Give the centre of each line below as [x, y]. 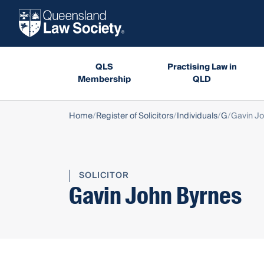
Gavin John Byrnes [155, 196]
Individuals [197, 116]
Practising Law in [202, 67]
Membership [104, 79]
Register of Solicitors [135, 116]
